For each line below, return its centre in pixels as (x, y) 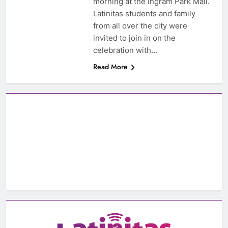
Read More (110, 67)
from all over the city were (140, 26)
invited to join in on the (134, 38)
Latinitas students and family (144, 14)
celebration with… (125, 50)
